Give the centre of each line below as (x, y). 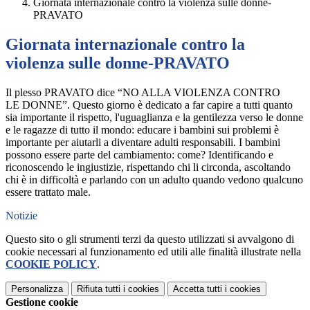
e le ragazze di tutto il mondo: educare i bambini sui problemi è (142, 130)
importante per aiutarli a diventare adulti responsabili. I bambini (143, 143)
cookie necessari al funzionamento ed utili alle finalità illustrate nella (153, 252)
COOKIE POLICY (51, 264)
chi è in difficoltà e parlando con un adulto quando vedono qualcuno (154, 180)
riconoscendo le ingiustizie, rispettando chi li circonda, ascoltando (148, 167)
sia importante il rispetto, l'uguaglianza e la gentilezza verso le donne (154, 118)
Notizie (21, 216)
